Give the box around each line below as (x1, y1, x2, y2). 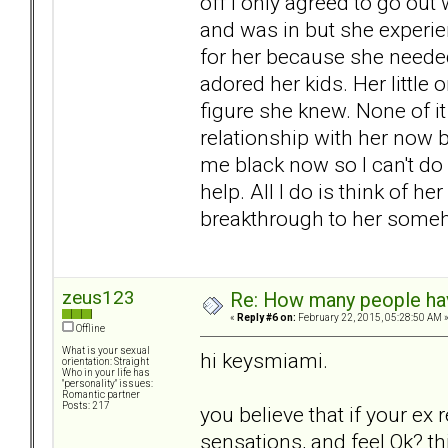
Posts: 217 (62, 400, 110, 412)
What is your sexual (62, 345, 150, 357)
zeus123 (62, 286, 135, 310)
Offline (74, 323, 105, 335)
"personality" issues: (62, 378, 153, 390)
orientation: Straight (62, 356, 149, 368)
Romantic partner (62, 389, 140, 401)
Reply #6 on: (237, 312, 296, 324)
